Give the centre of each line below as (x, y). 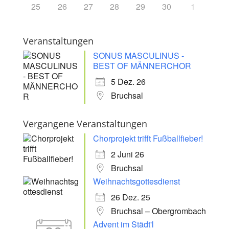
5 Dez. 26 (128, 81)
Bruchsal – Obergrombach (158, 211)
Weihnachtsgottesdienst (136, 181)
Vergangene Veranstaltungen (85, 123)
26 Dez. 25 (130, 197)
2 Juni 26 (127, 154)
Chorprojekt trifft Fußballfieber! (148, 138)
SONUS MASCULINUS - (138, 55)
